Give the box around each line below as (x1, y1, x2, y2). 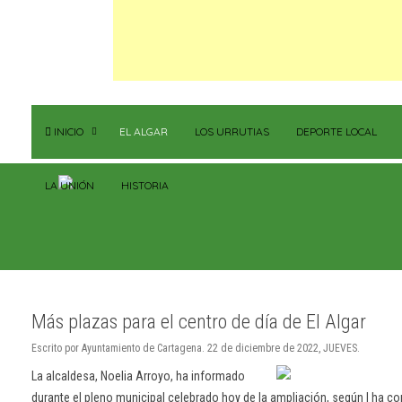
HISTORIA (121, 179, 169, 192)
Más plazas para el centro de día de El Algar (31, 310, 366, 334)
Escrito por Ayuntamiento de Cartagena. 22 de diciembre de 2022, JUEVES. (31, 342, 360, 355)
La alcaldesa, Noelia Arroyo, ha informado (31, 369, 245, 384)
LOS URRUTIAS (195, 125, 269, 138)
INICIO (51, 125, 83, 138)
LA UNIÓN (45, 179, 94, 192)
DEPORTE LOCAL (296, 125, 377, 138)
